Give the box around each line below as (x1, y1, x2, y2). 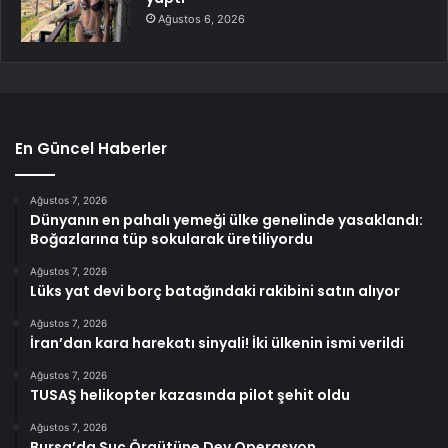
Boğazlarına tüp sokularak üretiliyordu (30, 229, 313, 250)
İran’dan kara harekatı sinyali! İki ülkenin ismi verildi (30, 333, 404, 354)
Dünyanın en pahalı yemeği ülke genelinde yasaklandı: (30, 210, 423, 231)
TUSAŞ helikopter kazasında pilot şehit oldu (30, 385, 350, 406)
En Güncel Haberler (15, 138, 167, 160)
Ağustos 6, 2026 (158, 12, 245, 27)
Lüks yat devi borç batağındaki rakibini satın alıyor (30, 281, 400, 302)
